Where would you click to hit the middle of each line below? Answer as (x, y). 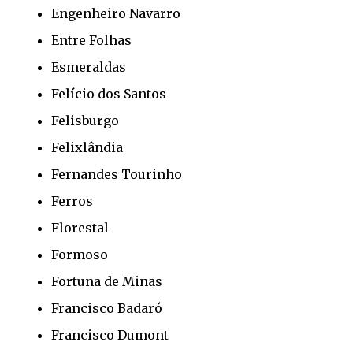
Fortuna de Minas (107, 281)
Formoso (80, 254)
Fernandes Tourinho (117, 174)
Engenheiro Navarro (116, 13)
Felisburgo (85, 120)
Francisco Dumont (110, 334)
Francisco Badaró (107, 308)
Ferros (72, 201)
